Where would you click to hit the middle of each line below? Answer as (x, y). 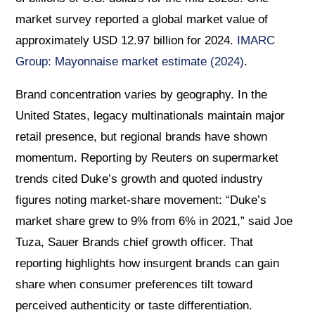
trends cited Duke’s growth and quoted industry (140, 179)
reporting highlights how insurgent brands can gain (148, 263)
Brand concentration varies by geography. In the (142, 94)
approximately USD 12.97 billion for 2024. (127, 40)
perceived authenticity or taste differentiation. (134, 305)
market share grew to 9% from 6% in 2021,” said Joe (154, 221)
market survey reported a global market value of (142, 19)
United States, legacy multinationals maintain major (150, 115)
